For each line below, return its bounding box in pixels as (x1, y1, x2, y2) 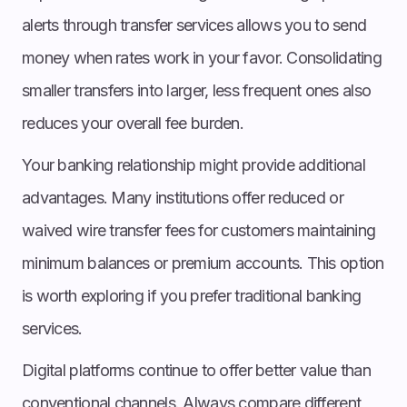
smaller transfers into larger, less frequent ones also (22, 80, 372, 100)
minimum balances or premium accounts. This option (22, 253, 384, 273)
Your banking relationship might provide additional (22, 154, 365, 174)
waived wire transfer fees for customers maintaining (22, 220, 376, 240)
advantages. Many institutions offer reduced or (22, 187, 343, 207)
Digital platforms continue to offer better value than (22, 360, 371, 380)
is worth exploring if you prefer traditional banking (22, 285, 362, 305)
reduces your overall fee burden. (22, 113, 243, 133)
